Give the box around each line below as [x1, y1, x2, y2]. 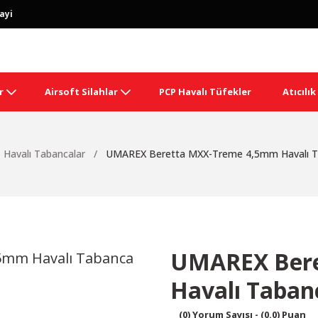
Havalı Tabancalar [3, 147, 85, 160]
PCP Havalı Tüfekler [158, 85, 251, 98]
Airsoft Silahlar [44, 85, 118, 98]
